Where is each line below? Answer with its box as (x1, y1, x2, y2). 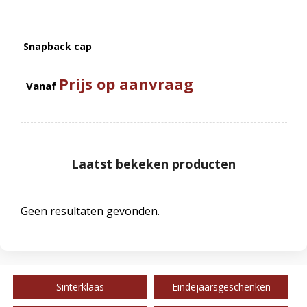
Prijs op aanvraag (59, 73, 194, 94)
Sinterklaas (56, 280, 104, 293)
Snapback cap (23, 39, 93, 53)
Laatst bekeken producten (71, 155, 236, 172)
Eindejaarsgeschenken (171, 280, 271, 293)
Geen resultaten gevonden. (20, 203, 160, 219)
